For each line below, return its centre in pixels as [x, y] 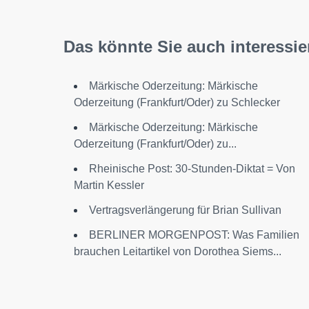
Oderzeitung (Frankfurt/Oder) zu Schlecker [177, 102]
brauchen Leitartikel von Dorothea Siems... [178, 251]
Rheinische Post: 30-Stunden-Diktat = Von [192, 169]
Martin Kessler [109, 185]
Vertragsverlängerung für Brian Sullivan [185, 210]
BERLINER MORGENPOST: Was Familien [194, 235]
